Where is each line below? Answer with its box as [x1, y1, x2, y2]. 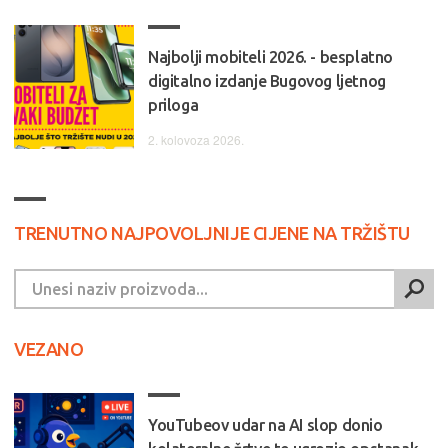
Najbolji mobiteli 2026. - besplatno [148, 48, 394, 67]
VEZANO [14, 339, 84, 360]
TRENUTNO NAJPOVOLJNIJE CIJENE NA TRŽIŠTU [14, 223, 410, 244]
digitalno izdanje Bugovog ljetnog [148, 72, 386, 91]
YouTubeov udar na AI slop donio [148, 416, 383, 435]
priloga [148, 96, 199, 115]
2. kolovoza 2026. [148, 131, 244, 149]
